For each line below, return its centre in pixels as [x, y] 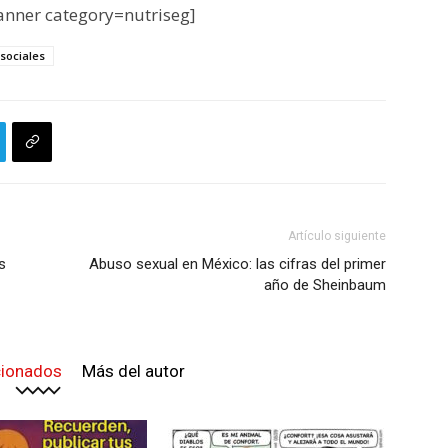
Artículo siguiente [337, 235]
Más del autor [133, 370]
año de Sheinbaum [325, 284]
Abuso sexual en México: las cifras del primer [237, 263]
